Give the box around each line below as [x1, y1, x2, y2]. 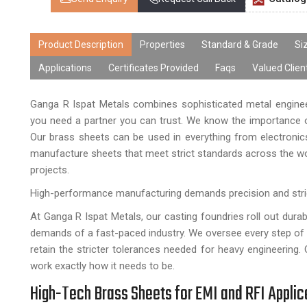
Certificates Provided [108, 62, 199, 73]
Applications [38, 62, 92, 73]
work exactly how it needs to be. [30, 260, 175, 272]
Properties [140, 39, 185, 50]
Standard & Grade [201, 39, 278, 50]
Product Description [38, 39, 123, 50]
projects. [30, 164, 69, 176]
